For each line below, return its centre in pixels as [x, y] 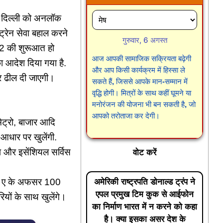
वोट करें [145, 152]
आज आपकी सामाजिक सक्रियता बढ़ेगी [142, 58]
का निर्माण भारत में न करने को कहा [145, 207]
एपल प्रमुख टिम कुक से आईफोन [145, 194]
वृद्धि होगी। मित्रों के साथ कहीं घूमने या [142, 93]
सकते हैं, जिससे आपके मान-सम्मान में [140, 81]
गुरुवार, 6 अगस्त [145, 40]
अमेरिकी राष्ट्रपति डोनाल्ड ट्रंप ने [145, 182]
